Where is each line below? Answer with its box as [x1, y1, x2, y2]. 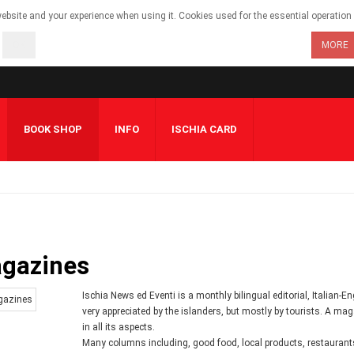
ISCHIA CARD [171, 123, 237, 135]
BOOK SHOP [24, 123, 82, 135]
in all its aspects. [81, 322, 155, 333]
